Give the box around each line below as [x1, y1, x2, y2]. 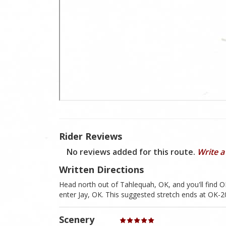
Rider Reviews [59, 130, 122, 142]
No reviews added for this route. [67, 146, 197, 157]
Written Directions [59, 163, 144, 176]
